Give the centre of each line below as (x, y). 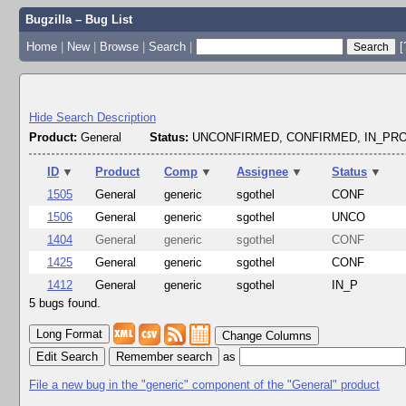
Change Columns (267, 336)
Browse (119, 46)
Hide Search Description (92, 117)
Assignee (263, 172)
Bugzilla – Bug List (78, 19)
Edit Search (67, 356)
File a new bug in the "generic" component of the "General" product (204, 384)
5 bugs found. (65, 304)
